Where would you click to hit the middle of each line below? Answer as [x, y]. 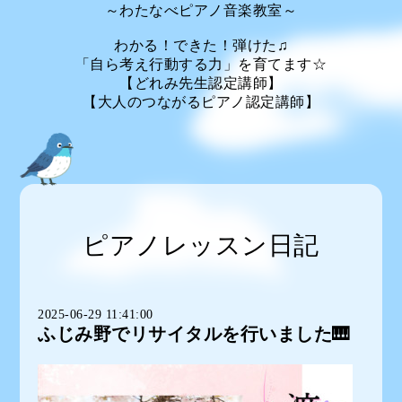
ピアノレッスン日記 [201, 245]
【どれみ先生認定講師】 [201, 83]
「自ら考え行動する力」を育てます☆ [201, 64]
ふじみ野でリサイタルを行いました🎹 [194, 333]
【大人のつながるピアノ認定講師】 [201, 101]
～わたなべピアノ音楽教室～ [201, 10]
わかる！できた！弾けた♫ [201, 45]
